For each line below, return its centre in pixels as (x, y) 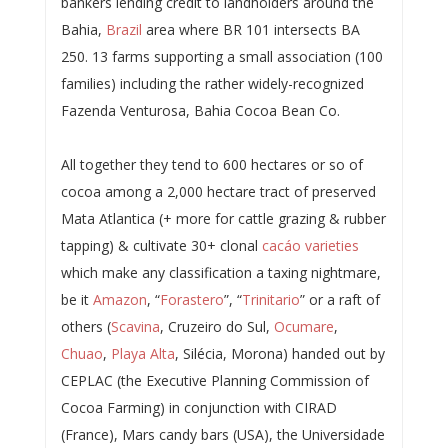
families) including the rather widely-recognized (212, 83)
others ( (85, 326)
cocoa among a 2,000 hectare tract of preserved (218, 191)
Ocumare (303, 326)
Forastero (191, 299)
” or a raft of (339, 299)
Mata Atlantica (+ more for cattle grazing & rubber (223, 218)
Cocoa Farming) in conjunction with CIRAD (198, 407)
